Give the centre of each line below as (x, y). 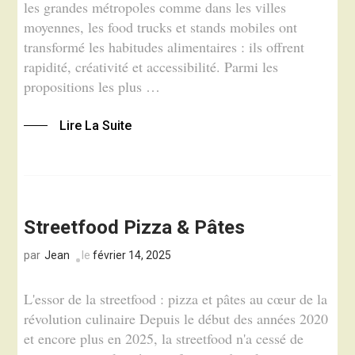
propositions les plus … (92, 87)
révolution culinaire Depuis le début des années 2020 (176, 319)
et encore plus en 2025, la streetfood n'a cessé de (164, 339)
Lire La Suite (96, 125)
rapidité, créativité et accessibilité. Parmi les (151, 67)
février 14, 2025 (132, 255)
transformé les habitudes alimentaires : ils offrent (164, 47)
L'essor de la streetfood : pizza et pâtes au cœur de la (176, 299)
